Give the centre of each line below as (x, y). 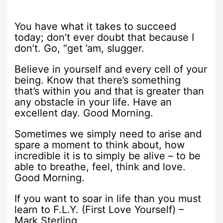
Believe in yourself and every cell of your (111, 69)
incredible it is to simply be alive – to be (108, 156)
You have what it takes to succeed (96, 26)
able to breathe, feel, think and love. (100, 167)
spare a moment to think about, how (100, 145)
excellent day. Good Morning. (84, 113)
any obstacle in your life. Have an (93, 102)
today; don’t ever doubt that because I (105, 37)
